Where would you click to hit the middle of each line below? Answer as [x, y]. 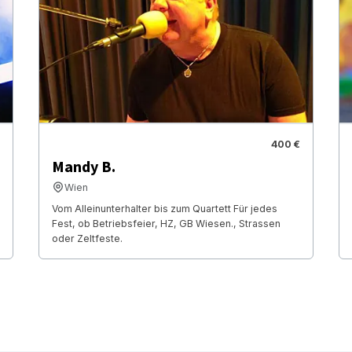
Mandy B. [83, 167]
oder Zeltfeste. [87, 238]
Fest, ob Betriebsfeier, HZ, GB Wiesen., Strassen [166, 223]
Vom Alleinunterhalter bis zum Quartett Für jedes [164, 208]
